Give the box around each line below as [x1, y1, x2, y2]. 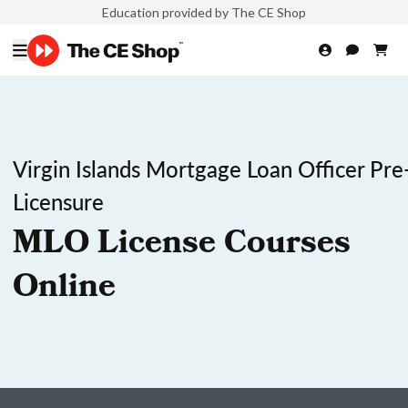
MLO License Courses [13, 219, 351, 273]
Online [13, 262, 116, 317]
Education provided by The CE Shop [102, 4, 306, 20]
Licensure [13, 186, 104, 217]
